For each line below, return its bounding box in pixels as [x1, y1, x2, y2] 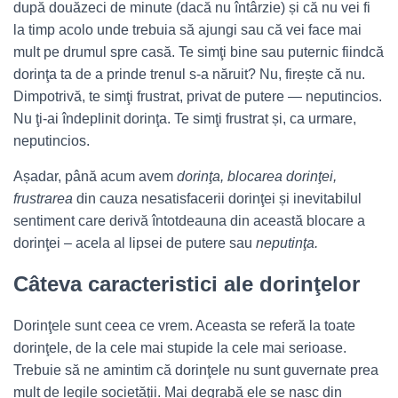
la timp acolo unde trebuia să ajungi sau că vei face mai [13, 22, 362, 37]
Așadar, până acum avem [13, 169, 177, 184]
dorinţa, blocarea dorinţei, [177, 169, 337, 184]
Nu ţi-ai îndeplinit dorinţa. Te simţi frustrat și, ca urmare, [13, 111, 356, 126]
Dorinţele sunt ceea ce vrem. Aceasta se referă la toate [13, 318, 355, 333]
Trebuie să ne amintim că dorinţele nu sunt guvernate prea [13, 362, 378, 378]
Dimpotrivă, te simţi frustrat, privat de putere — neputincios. [13, 89, 382, 104]
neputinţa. [256, 235, 318, 251]
